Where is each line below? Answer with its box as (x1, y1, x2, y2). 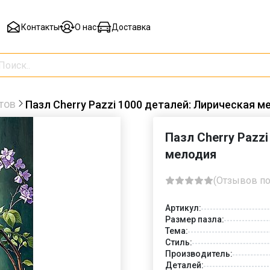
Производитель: (165, 248, 233, 259)
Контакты (20, 22, 60, 32)
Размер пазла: (165, 214, 224, 224)
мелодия (165, 146, 216, 162)
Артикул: (165, 202, 201, 213)
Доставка (111, 22, 151, 32)
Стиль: (165, 237, 192, 247)
